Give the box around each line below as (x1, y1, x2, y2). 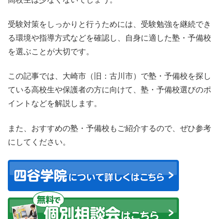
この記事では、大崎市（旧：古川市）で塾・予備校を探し (8, 72, 211, 81)
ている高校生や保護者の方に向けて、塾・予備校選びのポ (8, 86, 211, 94)
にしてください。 (8, 137, 70, 146)
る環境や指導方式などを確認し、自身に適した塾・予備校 (8, 33, 211, 42)
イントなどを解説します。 (8, 99, 102, 108)
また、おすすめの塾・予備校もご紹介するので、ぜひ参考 (8, 124, 211, 132)
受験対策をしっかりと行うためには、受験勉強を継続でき (8, 20, 211, 28)
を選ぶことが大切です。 (8, 47, 94, 56)
